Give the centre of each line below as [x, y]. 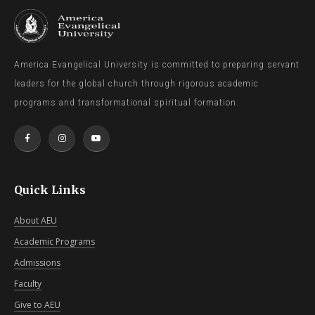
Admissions [37, 263]
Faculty [28, 284]
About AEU [36, 220]
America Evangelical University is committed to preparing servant [157, 65]
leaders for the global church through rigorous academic [136, 84]
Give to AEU [37, 305]
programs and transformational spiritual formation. [127, 103]
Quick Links [50, 190]
